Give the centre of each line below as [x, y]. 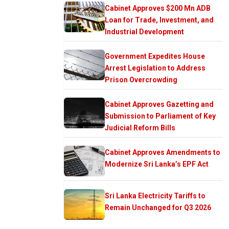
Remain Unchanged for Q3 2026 [158, 207]
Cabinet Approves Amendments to [163, 152]
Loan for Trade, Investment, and [159, 20]
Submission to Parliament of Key [160, 116]
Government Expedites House [155, 56]
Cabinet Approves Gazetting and [159, 104]
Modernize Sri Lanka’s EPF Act [157, 164]
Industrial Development [144, 31]
